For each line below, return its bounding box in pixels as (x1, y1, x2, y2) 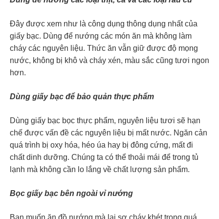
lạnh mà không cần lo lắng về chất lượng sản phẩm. (10, 165, 190, 174)
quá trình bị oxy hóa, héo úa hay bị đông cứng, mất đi (10, 141, 193, 150)
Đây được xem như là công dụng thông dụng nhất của (10, 20, 197, 28)
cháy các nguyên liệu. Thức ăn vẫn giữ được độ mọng (10, 44, 198, 53)
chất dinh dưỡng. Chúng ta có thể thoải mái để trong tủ (10, 153, 198, 162)
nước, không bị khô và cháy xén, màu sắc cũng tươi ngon (10, 56, 209, 65)
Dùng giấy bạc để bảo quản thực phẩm (10, 92, 154, 101)
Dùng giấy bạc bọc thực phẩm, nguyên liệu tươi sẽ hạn (10, 116, 200, 125)
